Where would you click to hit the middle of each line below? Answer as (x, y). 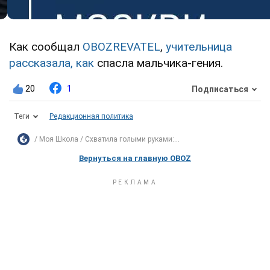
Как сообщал (46, 47)
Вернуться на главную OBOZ (135, 159)
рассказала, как (52, 63)
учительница (199, 47)
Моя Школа (59, 140)
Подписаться (220, 89)
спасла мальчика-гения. (159, 63)
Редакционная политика (91, 117)
